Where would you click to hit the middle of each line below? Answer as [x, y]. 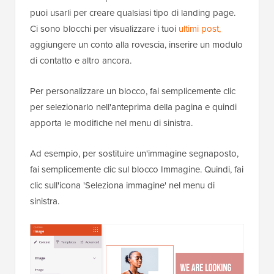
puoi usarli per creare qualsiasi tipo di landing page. [133, 13]
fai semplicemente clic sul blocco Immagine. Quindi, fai [137, 170]
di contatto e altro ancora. [81, 61]
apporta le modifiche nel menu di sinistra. [111, 123]
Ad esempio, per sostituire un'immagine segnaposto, [134, 154]
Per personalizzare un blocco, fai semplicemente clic [133, 91]
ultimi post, [200, 29]
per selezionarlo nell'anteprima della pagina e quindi [133, 107]
